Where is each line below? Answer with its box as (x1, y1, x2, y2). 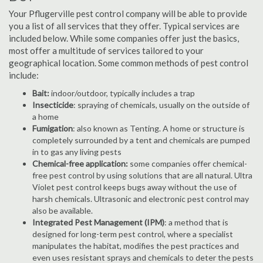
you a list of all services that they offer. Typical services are (9, 21, 240, 31)
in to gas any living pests (32, 147, 122, 157)
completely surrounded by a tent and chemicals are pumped (32, 135, 250, 145)
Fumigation (32, 123, 73, 133)
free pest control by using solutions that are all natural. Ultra (32, 170, 252, 180)
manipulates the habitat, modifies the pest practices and (32, 241, 239, 251)
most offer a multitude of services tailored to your (9, 45, 204, 56)
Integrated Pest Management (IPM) (32, 217, 164, 227)
